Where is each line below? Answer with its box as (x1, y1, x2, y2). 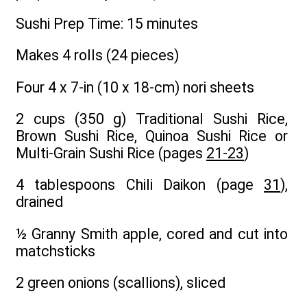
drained (16, 193, 63, 211)
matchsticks (16, 242, 95, 260)
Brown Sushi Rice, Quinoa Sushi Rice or (16, 127, 288, 145)
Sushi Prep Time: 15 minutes (16, 14, 198, 32)
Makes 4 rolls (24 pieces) (16, 47, 179, 64)
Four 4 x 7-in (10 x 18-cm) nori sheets (16, 78, 254, 96)
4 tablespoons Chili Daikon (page (16, 176, 264, 194)
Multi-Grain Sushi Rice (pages (16, 144, 206, 162)
